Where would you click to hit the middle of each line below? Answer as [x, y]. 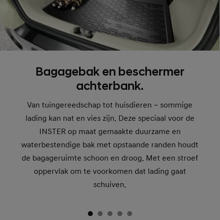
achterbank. [110, 87]
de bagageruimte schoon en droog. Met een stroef [110, 158]
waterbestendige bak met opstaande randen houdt [110, 145]
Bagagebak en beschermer [110, 72]
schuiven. [110, 185]
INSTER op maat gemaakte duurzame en [110, 132]
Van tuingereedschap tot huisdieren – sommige [110, 105]
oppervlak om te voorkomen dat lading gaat [110, 172]
